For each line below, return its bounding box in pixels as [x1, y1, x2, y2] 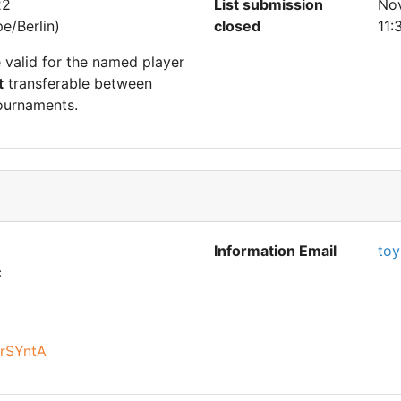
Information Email [214, 242, 337, 260]
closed [214, 17, 260, 35]
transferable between [4, 74, 152, 92]
